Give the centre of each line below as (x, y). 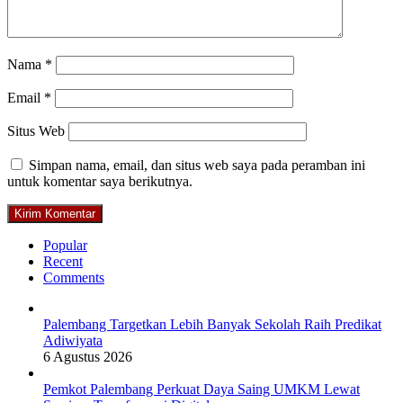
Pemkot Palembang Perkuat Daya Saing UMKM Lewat (201, 389)
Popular (65, 245)
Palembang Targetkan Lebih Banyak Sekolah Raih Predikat (212, 324)
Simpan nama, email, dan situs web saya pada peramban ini (197, 165)
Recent (63, 261)
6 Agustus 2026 (88, 356)
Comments (74, 277)
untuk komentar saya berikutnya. (100, 181)
